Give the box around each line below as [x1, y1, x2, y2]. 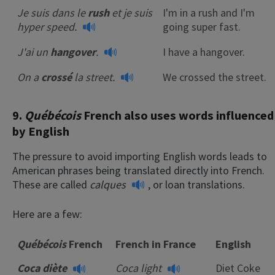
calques [90, 177, 128, 192]
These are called [12, 177, 90, 192]
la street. [72, 69, 117, 84]
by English [12, 123, 69, 139]
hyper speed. [17, 19, 79, 34]
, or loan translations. [148, 177, 245, 192]
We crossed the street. [163, 69, 266, 84]
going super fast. [163, 19, 241, 34]
